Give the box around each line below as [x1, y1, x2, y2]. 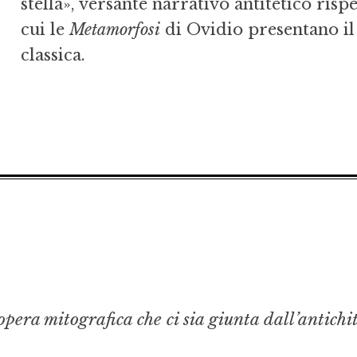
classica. [20, 45, 85, 65]
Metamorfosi [69, 20, 160, 40]
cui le [20, 20, 69, 40]
